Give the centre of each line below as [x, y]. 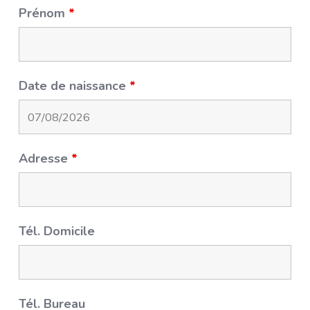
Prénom [44, 13]
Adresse [45, 158]
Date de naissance [74, 86]
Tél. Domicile [57, 231]
